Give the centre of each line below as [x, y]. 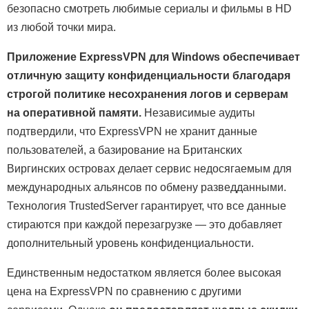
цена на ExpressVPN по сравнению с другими [124, 292]
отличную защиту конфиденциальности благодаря [149, 76]
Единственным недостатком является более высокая [144, 273]
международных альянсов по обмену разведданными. [147, 188]
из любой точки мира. [61, 28]
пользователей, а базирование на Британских [124, 150]
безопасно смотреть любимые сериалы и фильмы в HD [149, 9]
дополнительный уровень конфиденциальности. [130, 243]
